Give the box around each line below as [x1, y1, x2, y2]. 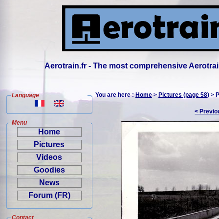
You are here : [95, 91, 135, 98]
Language [12, 92, 39, 99]
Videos [36, 153, 63, 161]
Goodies [34, 166, 65, 174]
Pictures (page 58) [158, 91, 209, 98]
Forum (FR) [28, 191, 70, 199]
